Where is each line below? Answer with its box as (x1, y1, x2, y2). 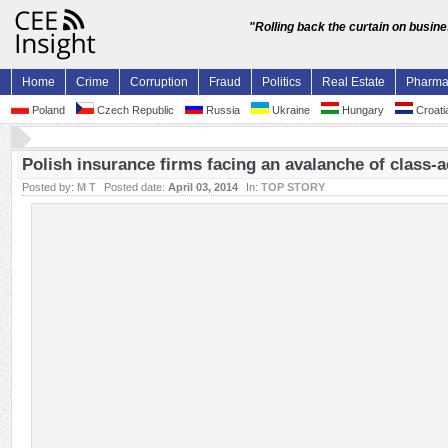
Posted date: (104, 181, 168, 193)
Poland (29, 104, 65, 116)
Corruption (130, 75, 188, 89)
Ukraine (269, 104, 310, 116)
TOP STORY (261, 181, 325, 193)
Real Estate (322, 75, 385, 89)
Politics (262, 75, 301, 89)
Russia (203, 104, 240, 116)
